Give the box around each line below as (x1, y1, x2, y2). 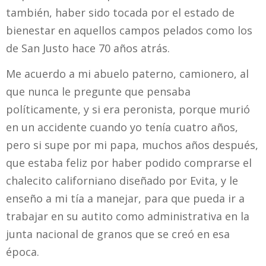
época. (6, 244, 42, 259)
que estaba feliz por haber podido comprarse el (6, 155, 252, 170)
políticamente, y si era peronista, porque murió (6, 102, 250, 116)
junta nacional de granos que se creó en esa (6, 226, 230, 241)
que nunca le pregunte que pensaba (6, 84, 191, 99)
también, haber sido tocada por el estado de (6, 5, 235, 20)
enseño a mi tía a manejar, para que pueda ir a (6, 191, 245, 205)
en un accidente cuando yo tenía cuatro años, (6, 119, 238, 134)
